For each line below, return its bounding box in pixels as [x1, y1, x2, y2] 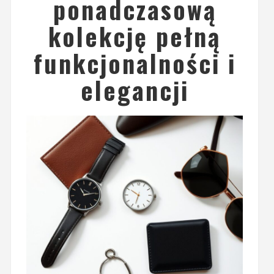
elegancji [80, 72, 189, 108]
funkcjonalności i [33, 45, 236, 81]
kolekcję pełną [48, 18, 221, 54]
